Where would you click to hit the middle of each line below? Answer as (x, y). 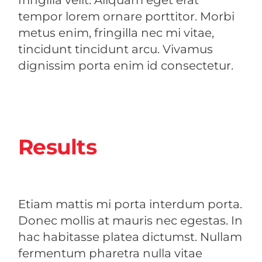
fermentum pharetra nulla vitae (110, 253)
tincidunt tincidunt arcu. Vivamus (116, 49)
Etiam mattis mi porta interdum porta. (130, 204)
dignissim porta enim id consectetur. (126, 65)
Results (57, 146)
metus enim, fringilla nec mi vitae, (116, 32)
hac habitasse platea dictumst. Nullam (130, 237)
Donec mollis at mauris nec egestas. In (130, 220)
